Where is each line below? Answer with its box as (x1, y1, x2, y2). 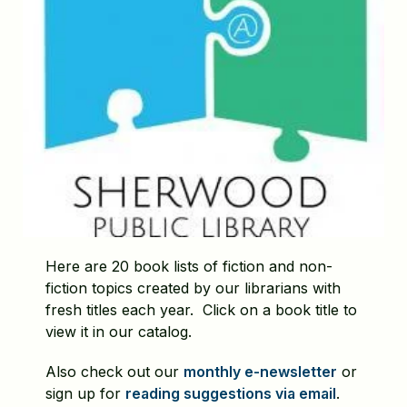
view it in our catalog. (45, 323, 192, 342)
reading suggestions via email (125, 384, 336, 403)
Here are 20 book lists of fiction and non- (45, 257, 333, 276)
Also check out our (45, 362, 184, 382)
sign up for (45, 384, 125, 403)
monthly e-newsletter (184, 362, 337, 382)
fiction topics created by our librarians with (45, 279, 341, 298)
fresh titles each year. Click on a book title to (45, 301, 357, 320)
